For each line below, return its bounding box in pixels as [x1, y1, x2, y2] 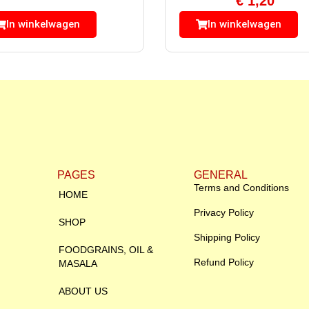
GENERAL [194, 168, 248, 181]
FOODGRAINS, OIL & [59, 243, 153, 255]
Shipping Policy [194, 231, 260, 243]
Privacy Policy [194, 206, 254, 218]
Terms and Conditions [194, 181, 289, 193]
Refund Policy [194, 256, 254, 268]
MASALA [59, 257, 97, 269]
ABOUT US [59, 285, 108, 297]
